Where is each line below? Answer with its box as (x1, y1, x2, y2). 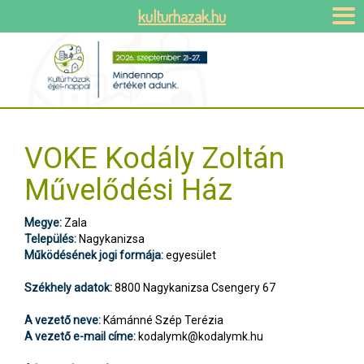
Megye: (24, 216, 62, 230)
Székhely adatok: (24, 281, 112, 295)
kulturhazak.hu (138, 6, 226, 27)
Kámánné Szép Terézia (101, 314, 223, 327)
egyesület (163, 249, 216, 262)
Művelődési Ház (24, 173, 232, 208)
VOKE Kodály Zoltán (24, 141, 284, 176)
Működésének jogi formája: (24, 249, 163, 262)
